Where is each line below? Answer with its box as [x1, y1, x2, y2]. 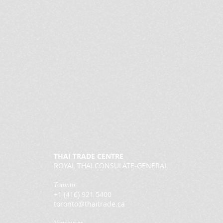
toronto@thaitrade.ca [54, 199, 125, 209]
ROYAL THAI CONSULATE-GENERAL [54, 161, 168, 170]
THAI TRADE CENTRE [54, 151, 123, 161]
